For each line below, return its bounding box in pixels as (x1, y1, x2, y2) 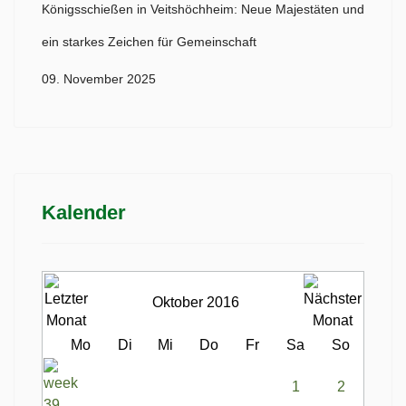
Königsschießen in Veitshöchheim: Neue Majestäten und (42, 3, 364, 16)
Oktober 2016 (152, 295, 239, 310)
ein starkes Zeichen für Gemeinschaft (42, 35, 256, 49)
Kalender (42, 201, 126, 224)
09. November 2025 (42, 72, 156, 86)
